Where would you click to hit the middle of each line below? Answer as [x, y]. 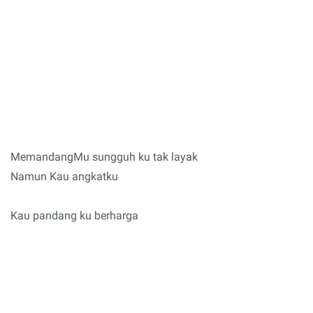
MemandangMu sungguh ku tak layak [104, 157]
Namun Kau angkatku [64, 176]
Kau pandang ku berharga [74, 216]
